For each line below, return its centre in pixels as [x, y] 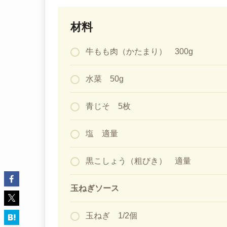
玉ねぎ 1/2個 [111, 215]
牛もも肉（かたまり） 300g [139, 51]
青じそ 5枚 [108, 106]
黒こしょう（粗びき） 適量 [138, 161]
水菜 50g [105, 79]
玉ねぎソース [95, 188]
